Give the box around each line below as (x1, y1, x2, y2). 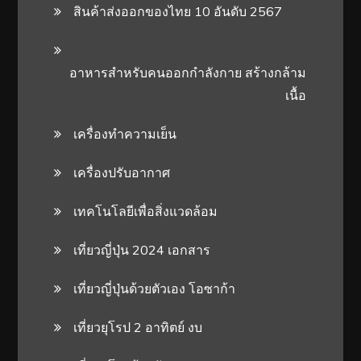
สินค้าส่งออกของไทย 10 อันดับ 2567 (73, 2, 283, 19)
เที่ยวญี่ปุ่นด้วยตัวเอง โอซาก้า (73, 280, 236, 297)
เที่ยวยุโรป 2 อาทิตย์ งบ (73, 318, 203, 335)
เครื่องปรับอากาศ (73, 164, 171, 180)
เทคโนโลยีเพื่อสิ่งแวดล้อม (73, 202, 218, 219)
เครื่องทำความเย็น (73, 125, 177, 142)
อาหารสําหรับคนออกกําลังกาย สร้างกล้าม (69, 64, 307, 81)
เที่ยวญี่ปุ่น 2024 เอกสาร (73, 241, 211, 258)
